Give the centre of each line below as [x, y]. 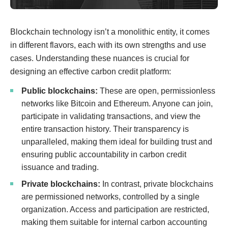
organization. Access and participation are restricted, [115, 209]
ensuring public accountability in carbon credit [104, 154]
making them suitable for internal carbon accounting [114, 222]
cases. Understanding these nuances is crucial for [100, 58]
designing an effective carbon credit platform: [91, 72]
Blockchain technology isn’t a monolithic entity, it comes [110, 32]
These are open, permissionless [156, 91]
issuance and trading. [60, 167]
